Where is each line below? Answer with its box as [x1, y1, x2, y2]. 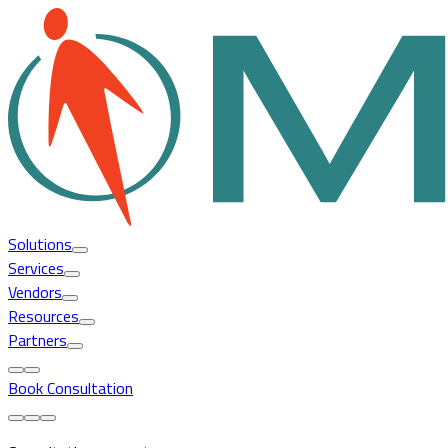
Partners [8, 327, 67, 352]
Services [8, 255, 64, 280]
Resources [8, 303, 79, 328]
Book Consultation [8, 375, 133, 400]
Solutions [8, 231, 72, 256]
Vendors [8, 279, 62, 304]
